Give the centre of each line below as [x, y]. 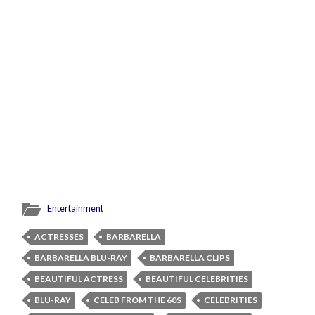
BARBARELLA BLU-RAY [81, 258]
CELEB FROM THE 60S [138, 300]
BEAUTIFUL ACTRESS [79, 279]
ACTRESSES [59, 237]
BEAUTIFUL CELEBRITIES [197, 279]
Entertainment [76, 208]
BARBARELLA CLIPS [190, 258]
